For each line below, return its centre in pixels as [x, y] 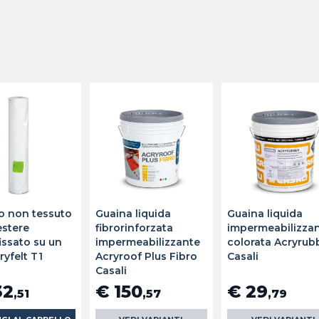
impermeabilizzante [147, 242]
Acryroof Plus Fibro [146, 256]
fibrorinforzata [134, 228]
